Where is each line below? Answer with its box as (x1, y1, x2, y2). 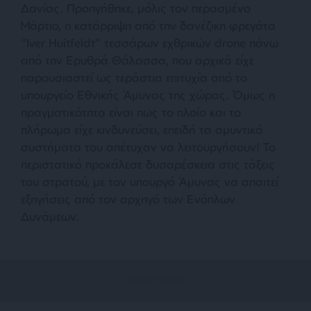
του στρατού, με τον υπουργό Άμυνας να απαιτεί (21, 174, 278, 189)
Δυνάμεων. (21, 208, 79, 224)
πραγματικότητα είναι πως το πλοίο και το (21, 104, 241, 119)
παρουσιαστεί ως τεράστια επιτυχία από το (21, 69, 247, 85)
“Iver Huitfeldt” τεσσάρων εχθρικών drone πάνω (21, 35, 278, 50)
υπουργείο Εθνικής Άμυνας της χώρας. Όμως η (21, 87, 275, 102)
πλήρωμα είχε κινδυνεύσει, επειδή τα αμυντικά (21, 121, 263, 137)
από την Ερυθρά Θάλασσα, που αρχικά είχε (21, 52, 254, 67)
